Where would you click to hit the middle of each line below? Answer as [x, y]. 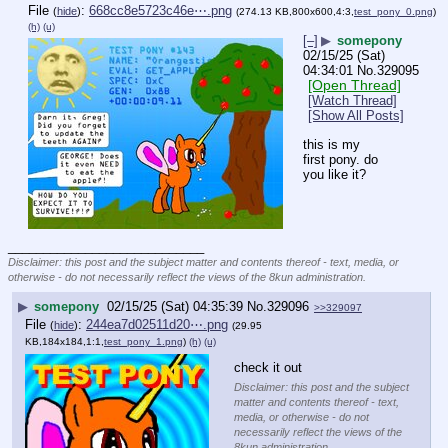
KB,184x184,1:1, [64, 342]
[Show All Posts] [356, 116]
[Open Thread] [354, 85]
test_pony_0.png [393, 12]
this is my [331, 144]
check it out [268, 367]
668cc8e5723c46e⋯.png [160, 11]
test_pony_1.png [143, 342]
